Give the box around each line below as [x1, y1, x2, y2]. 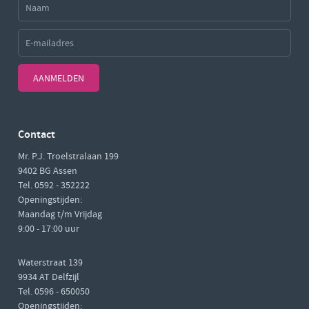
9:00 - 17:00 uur [18, 222, 79, 235]
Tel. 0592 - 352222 [18, 179, 90, 191]
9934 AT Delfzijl [18, 270, 79, 283]
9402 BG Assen [18, 164, 77, 177]
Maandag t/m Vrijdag [18, 208, 102, 220]
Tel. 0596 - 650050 [18, 285, 90, 297]
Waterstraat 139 [18, 256, 83, 268]
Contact [18, 127, 55, 141]
